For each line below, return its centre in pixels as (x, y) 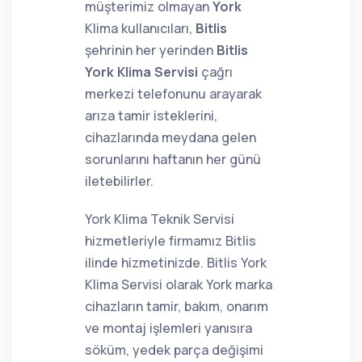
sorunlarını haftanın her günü (173, 159)
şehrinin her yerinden (151, 50)
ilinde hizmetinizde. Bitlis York (176, 263)
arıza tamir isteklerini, (151, 116)
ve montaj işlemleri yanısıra (168, 328)
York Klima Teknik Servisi (160, 219)
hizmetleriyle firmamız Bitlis (170, 241)
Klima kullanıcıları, (140, 28)
